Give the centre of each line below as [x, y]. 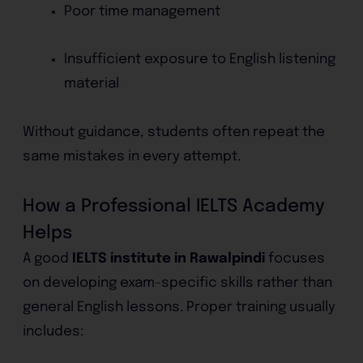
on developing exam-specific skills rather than [178, 283]
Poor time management [143, 11]
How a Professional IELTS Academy [174, 206]
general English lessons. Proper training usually [179, 307]
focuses [295, 258]
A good [48, 258]
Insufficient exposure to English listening [200, 60]
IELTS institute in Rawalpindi [169, 258]
